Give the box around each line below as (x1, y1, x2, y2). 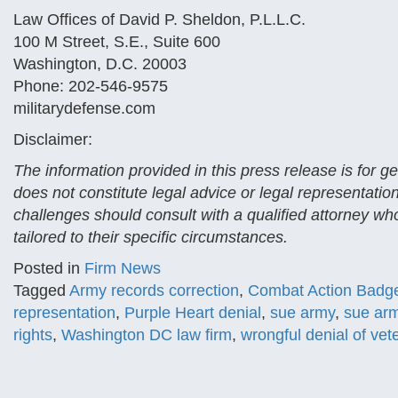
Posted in (13, 259, 84, 277)
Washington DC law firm (61, 326, 232, 344)
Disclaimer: (13, 131, 92, 148)
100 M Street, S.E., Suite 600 (13, 33, 220, 51)
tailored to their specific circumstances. (13, 228, 288, 246)
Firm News (84, 259, 161, 277)
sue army (270, 304, 335, 322)
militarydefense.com (13, 99, 155, 117)
